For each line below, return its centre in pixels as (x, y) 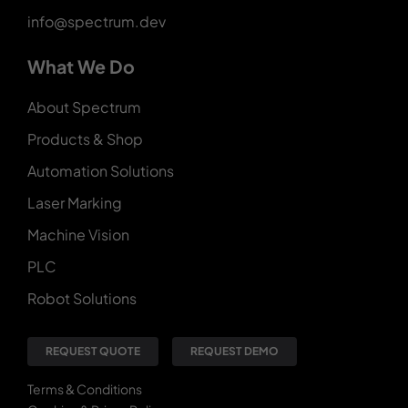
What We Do (81, 67)
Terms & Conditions (84, 389)
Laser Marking (74, 203)
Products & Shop (85, 139)
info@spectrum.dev (96, 22)
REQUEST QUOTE (92, 352)
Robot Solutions (82, 299)
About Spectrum (84, 107)
